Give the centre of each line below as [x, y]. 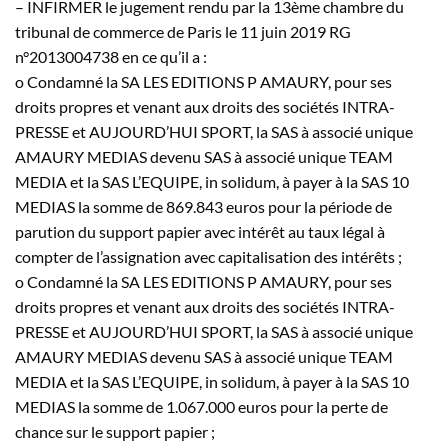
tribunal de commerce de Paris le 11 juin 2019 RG [183, 31]
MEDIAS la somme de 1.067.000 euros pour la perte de [201, 406]
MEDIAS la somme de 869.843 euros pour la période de [203, 206]
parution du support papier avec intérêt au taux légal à [200, 231]
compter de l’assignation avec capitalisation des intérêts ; [208, 256]
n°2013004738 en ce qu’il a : [111, 56]
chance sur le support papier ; [115, 431]
